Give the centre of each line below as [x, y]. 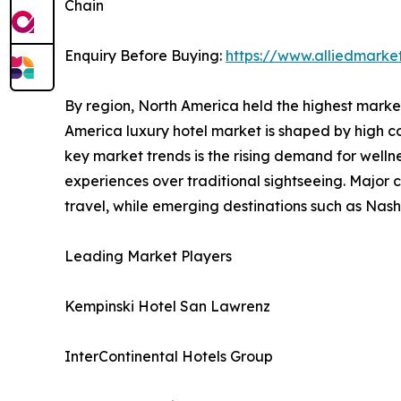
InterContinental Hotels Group [169, 356]
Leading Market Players [148, 256]
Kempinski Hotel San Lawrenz [167, 306]
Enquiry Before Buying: [145, 55]
